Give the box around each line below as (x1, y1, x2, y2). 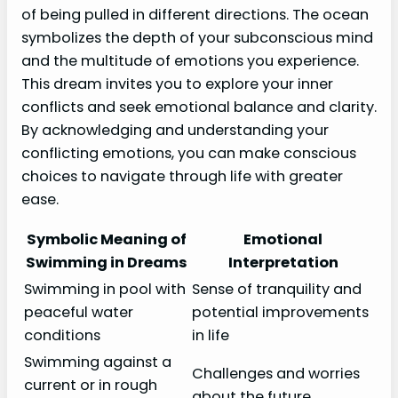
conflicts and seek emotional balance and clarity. (21, 97, 377, 118)
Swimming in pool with (24, 279, 186, 300)
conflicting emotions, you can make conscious (21, 143, 356, 164)
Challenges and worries (192, 363, 360, 385)
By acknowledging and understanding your (21, 120, 329, 141)
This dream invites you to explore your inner (21, 74, 333, 95)
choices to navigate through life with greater (21, 166, 343, 187)
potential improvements (192, 302, 369, 323)
